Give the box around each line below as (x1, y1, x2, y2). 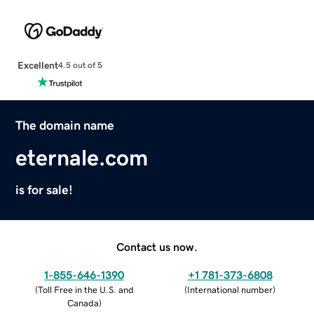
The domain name (15, 118, 115, 132)
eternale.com (15, 146, 149, 169)
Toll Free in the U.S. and (37, 285, 134, 294)
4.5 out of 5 (57, 61, 102, 70)
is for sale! (15, 183, 74, 196)
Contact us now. (116, 240, 198, 252)
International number (187, 285, 273, 294)
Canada (67, 298, 99, 308)
